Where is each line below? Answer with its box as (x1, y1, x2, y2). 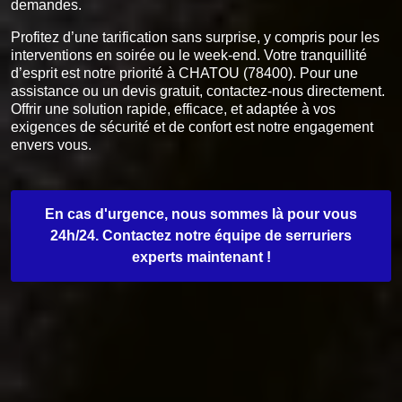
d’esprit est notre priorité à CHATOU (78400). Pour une (11, 66, 358, 81)
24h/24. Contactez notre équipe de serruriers (50, 228, 352, 243)
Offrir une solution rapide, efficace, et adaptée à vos (11, 101, 336, 117)
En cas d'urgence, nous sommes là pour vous (45, 206, 357, 222)
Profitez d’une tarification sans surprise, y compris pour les (11, 30, 380, 45)
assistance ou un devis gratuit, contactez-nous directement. (11, 83, 385, 99)
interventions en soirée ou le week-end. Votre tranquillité (11, 48, 367, 63)
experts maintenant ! (131, 249, 271, 265)
